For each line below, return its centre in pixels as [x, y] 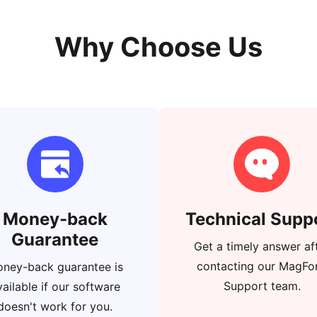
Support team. [262, 286]
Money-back [55, 219]
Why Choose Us [158, 47]
